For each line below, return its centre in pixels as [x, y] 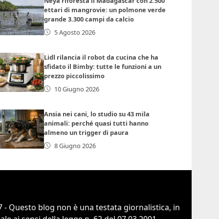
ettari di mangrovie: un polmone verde [105, 10]
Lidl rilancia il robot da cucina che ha [101, 57]
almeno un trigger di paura [87, 132]
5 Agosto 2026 [75, 32]
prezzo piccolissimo [75, 76]
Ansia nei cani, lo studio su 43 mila [97, 114]
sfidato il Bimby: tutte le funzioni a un [103, 66]
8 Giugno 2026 [75, 145]
